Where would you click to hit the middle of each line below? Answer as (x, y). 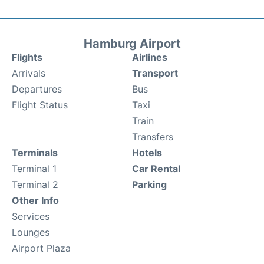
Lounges (31, 232)
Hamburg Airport (132, 43)
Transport (155, 73)
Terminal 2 (35, 184)
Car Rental (156, 168)
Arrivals (29, 73)
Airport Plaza (41, 248)
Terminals (35, 152)
